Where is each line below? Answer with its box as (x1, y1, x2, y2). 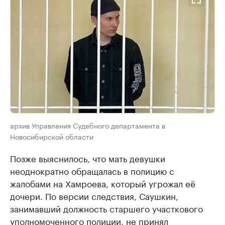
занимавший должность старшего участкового (10, 201, 203, 214)
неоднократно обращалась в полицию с (10, 163, 174, 177)
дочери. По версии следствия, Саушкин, (10, 188, 178, 202)
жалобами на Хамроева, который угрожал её (10, 176, 195, 189)
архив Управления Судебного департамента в (10, 119, 165, 131)
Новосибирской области (10, 130, 93, 142)
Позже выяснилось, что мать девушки (10, 151, 165, 164)
